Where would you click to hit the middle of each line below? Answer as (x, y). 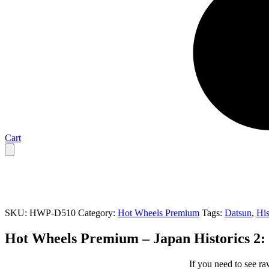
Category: (98, 213)
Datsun (238, 213)
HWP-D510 (53, 213)
